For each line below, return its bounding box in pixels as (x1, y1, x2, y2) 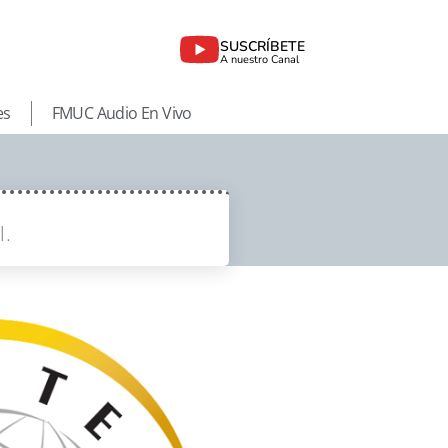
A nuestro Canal (220, 51, 300, 67)
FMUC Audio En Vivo (51, 102, 192, 125)
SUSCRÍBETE (220, 36, 306, 56)
